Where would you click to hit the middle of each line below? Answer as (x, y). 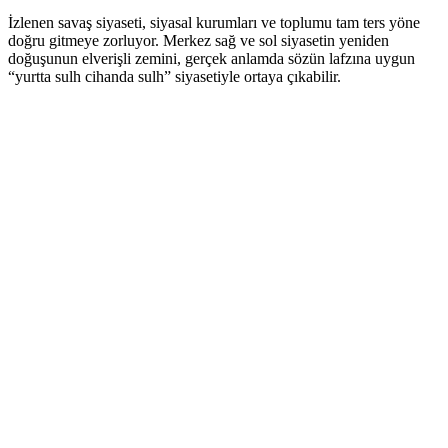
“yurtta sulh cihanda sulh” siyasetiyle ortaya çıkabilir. (174, 76)
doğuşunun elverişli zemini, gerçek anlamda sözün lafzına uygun (211, 58)
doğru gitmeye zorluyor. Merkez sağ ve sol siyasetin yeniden (198, 40)
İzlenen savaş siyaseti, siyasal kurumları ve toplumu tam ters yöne (214, 22)
